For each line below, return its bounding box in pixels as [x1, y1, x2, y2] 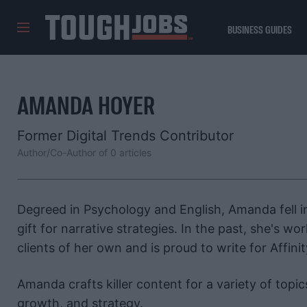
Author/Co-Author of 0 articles [17, 146, 151, 158]
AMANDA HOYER [17, 89, 155, 121]
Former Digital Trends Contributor [17, 127, 234, 144]
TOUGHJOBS [45, 38, 98, 55]
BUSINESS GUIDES [228, 23, 292, 36]
